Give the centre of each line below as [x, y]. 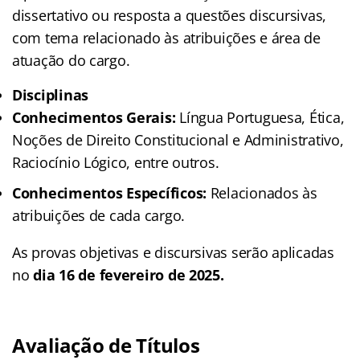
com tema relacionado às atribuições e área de [166, 37]
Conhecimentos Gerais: [94, 117]
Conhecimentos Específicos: [109, 192]
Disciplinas [51, 94]
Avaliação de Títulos [106, 345]
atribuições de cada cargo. [98, 215]
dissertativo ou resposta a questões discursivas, [170, 15]
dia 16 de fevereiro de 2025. [129, 274]
